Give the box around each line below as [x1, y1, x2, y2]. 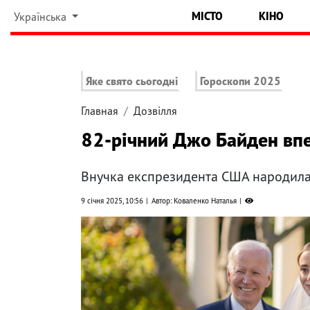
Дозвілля [134, 104, 177, 118]
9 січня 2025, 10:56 [81, 196, 143, 206]
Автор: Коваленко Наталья [152, 196, 237, 206]
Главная [81, 104, 118, 118]
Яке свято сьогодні [86, 74, 178, 89]
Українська [13, 10, 69, 24]
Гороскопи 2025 [200, 74, 282, 89]
